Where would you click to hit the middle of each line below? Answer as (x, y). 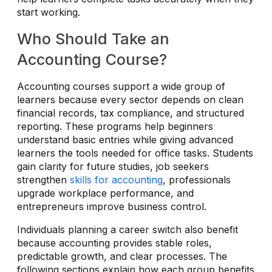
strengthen (43, 179)
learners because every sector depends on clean (130, 99)
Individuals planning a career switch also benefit (127, 229)
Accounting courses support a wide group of (121, 86)
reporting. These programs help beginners (115, 126)
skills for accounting (116, 179)
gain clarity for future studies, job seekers (113, 166)
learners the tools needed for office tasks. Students (135, 153)
